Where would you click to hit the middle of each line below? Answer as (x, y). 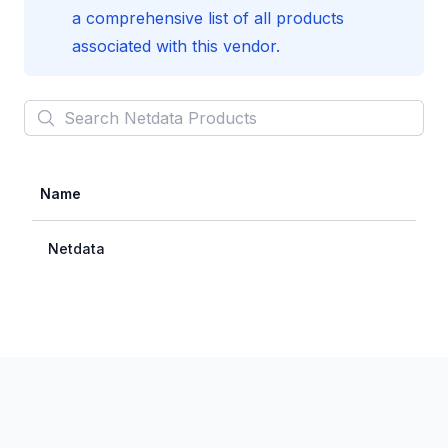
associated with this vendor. (176, 46)
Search (53, 111)
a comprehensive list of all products (208, 18)
